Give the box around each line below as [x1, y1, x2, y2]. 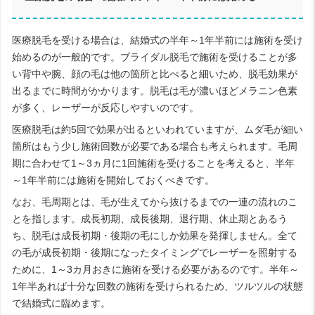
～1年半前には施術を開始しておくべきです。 [12, 174, 214, 186]
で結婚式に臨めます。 [12, 297, 110, 309]
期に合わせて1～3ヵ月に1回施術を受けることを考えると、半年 [12, 157, 295, 169]
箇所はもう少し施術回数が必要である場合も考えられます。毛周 [12, 140, 297, 152]
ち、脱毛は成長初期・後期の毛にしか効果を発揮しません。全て [12, 229, 297, 241]
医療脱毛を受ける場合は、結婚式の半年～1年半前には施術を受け [12, 34, 303, 46]
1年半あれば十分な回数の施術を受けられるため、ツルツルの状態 [12, 280, 303, 292]
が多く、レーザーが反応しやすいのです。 [12, 101, 199, 113]
